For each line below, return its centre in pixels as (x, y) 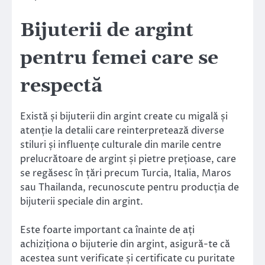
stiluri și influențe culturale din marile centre (121, 145)
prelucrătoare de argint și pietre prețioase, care (128, 159)
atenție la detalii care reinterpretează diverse (122, 131)
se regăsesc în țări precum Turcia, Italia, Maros (126, 174)
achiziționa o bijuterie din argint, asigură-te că (125, 245)
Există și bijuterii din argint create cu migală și (124, 117)
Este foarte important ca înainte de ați (107, 230)
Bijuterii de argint (107, 31)
